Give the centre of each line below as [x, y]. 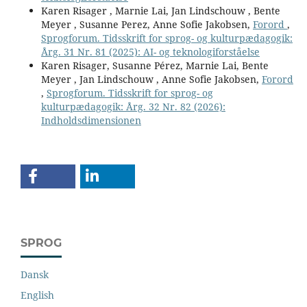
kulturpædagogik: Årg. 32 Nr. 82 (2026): [133, 106]
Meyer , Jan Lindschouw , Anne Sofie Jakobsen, [151, 79]
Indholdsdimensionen [91, 120]
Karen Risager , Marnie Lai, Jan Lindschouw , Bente [160, 10]
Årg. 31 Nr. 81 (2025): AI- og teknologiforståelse [150, 51]
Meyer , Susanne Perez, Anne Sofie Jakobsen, [147, 24]
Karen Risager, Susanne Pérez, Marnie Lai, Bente [155, 65]
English [37, 295]
